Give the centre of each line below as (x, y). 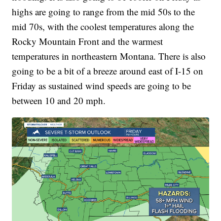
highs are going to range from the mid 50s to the (104, 12)
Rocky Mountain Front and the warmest (88, 41)
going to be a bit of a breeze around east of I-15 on (108, 71)
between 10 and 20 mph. (59, 101)
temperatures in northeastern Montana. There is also (109, 56)
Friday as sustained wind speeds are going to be (102, 86)
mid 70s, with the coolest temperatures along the (103, 27)
